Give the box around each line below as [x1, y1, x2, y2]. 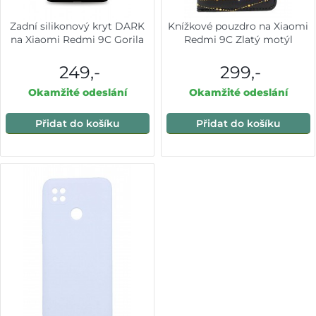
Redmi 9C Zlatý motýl [183, 33, 293, 47]
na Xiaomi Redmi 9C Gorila [11, 33, 145, 47]
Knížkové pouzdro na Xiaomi [168, 20, 309, 33]
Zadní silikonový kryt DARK [10, 20, 145, 33]
